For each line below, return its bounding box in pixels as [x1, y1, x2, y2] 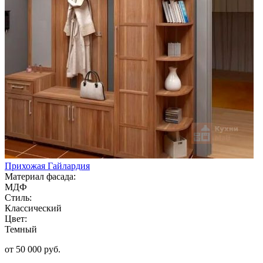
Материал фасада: [5, 171, 76, 181]
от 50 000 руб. [5, 244, 60, 254]
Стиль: [5, 192, 32, 203]
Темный [5, 224, 37, 234]
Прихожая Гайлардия [5, 160, 90, 171]
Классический [5, 203, 62, 213]
